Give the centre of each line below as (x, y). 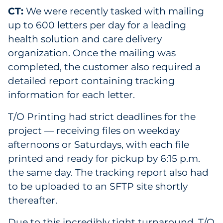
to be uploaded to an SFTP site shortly (98, 186)
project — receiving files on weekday (94, 131)
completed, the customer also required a (104, 67)
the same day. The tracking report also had (108, 172)
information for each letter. (73, 95)
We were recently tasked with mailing (114, 11)
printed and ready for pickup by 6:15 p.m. (104, 159)
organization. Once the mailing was (92, 53)
